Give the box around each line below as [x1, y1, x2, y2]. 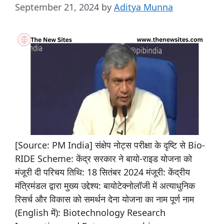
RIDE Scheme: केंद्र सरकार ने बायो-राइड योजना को [15, 152, 192, 164]
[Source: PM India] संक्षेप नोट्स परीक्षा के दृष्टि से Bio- [15, 138, 205, 151]
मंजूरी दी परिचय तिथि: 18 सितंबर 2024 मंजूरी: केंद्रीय [15, 165, 190, 178]
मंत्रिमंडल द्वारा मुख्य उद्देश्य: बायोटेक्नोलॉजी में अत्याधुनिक [15, 179, 195, 191]
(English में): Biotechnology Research [15, 206, 165, 218]
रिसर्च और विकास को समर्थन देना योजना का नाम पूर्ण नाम [15, 192, 194, 205]
